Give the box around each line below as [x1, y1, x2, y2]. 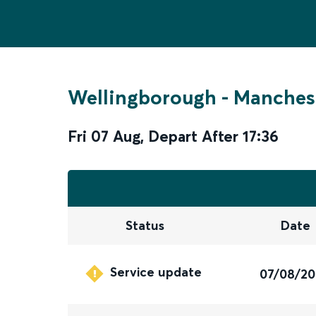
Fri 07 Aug [68, 126, 140, 146]
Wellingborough [68, 85, 217, 109]
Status [125, 217, 164, 234]
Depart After [148, 126, 238, 146]
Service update [110, 264, 202, 281]
